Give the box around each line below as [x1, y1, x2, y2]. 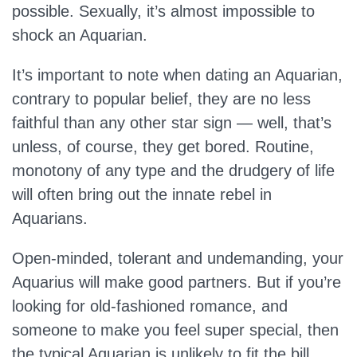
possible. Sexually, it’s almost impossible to [12, 2, 315, 21]
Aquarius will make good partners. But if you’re [12, 273, 341, 292]
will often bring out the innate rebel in [12, 186, 272, 204]
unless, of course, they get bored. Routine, [12, 138, 314, 156]
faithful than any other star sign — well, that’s [12, 114, 331, 132]
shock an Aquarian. [12, 26, 147, 45]
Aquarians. [12, 210, 88, 228]
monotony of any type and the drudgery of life [12, 162, 335, 180]
